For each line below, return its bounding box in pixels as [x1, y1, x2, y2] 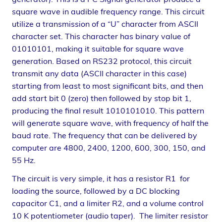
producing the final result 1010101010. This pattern [12, 106, 204, 116]
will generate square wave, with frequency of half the [12, 118, 209, 128]
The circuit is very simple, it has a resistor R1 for [12, 173, 190, 184]
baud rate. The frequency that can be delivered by [12, 130, 197, 141]
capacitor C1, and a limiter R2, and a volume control [12, 198, 204, 209]
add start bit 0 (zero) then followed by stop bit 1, [12, 93, 191, 104]
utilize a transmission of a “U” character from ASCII [12, 19, 198, 29]
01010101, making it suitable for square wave [12, 44, 184, 54]
